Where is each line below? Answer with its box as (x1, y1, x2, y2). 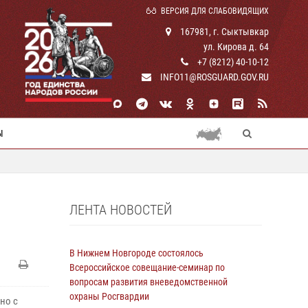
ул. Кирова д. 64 (203, 41, 269, 52)
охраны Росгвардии (69, 291, 149, 302)
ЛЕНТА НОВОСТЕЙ (69, 201, 172, 218)
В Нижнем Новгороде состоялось (69, 247, 203, 258)
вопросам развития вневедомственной (69, 276, 228, 287)
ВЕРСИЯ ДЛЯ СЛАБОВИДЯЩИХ (161, 6, 269, 16)
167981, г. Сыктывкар (178, 26, 269, 37)
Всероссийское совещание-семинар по (69, 262, 225, 273)
